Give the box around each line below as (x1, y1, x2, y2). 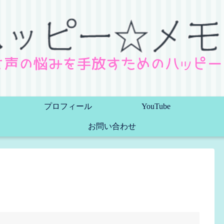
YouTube (141, 102, 170, 110)
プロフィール (44, 102, 92, 110)
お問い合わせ (88, 122, 136, 130)
